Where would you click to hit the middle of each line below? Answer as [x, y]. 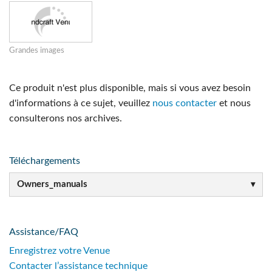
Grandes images [37, 51]
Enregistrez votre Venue [59, 250]
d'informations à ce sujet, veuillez [81, 103]
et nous [234, 103]
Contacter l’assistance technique [78, 266]
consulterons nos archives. [66, 118]
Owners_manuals [52, 185]
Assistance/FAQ [44, 232]
